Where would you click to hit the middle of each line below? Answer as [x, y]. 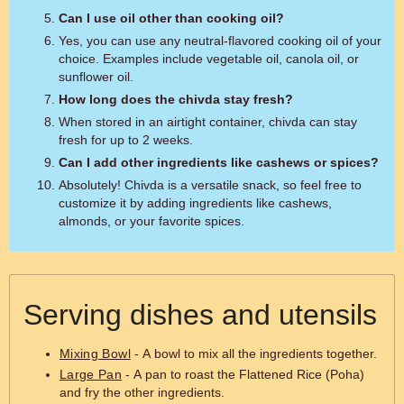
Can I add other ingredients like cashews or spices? [219, 162]
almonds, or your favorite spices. [151, 221]
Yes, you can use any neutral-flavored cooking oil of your [220, 41]
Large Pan [91, 374]
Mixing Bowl [95, 353]
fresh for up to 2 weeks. [126, 140]
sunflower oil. [96, 77]
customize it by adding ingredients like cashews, [195, 203]
